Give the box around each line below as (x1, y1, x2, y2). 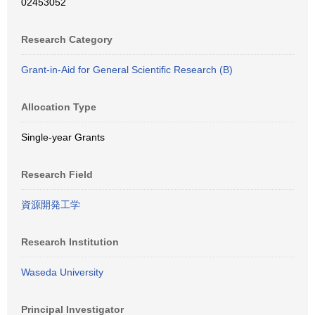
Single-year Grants (21, 131, 105, 143)
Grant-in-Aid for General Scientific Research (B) (21, 64, 233, 75)
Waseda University (21, 266, 103, 278)
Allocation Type (21, 101, 96, 112)
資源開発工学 (21, 199, 80, 210)
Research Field (21, 169, 93, 180)
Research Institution (21, 236, 119, 247)
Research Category (21, 34, 112, 45)
